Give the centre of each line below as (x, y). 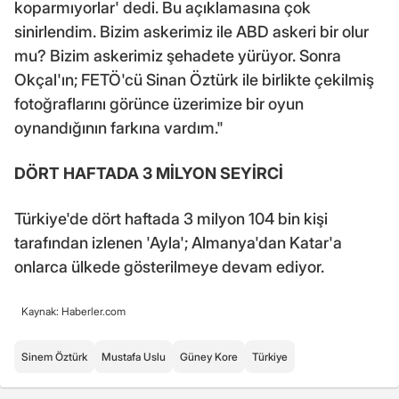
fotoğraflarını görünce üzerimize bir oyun (159, 103)
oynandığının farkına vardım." (119, 127)
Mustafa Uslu (134, 356)
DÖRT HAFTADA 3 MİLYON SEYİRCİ (149, 173)
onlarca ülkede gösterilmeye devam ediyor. (169, 266)
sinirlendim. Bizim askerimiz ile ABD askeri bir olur (191, 31)
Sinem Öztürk (54, 356)
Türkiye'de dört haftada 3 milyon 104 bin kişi (171, 218)
